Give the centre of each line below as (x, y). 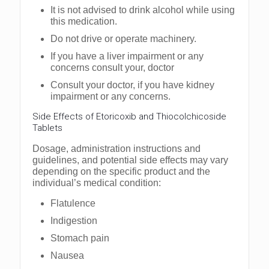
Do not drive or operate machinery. (123, 39)
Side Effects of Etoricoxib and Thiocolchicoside (129, 117)
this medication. (84, 22)
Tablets (47, 128)
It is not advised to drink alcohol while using (143, 10)
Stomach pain (80, 238)
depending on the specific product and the (121, 172)
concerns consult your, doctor (112, 68)
